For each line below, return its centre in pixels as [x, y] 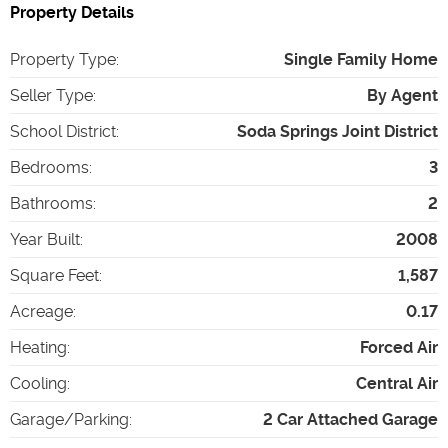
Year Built [45, 239]
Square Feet [54, 275]
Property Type [63, 59]
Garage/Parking [69, 419]
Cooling [38, 383]
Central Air [397, 383]
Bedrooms [49, 167]
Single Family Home [361, 59]
